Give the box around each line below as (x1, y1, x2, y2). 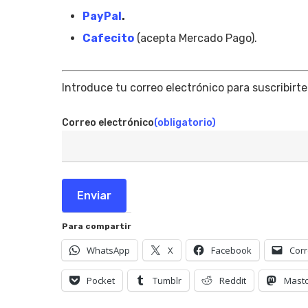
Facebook (211, 244, 252, 256)
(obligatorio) (154, 117, 216, 129)
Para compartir (62, 221, 131, 231)
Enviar (77, 189, 111, 202)
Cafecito (82, 32, 134, 45)
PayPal (82, 10, 122, 23)
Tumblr (153, 274, 181, 287)
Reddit (219, 274, 246, 287)
